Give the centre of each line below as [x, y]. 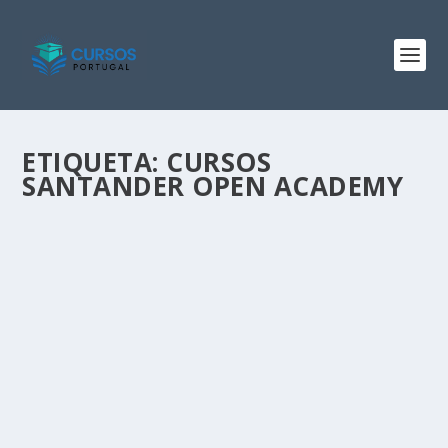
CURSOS [219, 162]
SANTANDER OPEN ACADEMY [213, 186]
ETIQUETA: [94, 162]
